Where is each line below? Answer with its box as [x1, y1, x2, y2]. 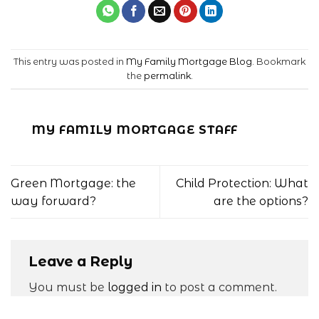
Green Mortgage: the [11, 176, 136, 190]
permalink [143, 70, 191, 81]
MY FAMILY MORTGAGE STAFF [32, 123, 239, 137]
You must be [28, 281, 108, 295]
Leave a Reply [28, 252, 136, 270]
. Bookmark [252, 56, 305, 67]
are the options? [214, 194, 308, 208]
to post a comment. [162, 281, 277, 295]
